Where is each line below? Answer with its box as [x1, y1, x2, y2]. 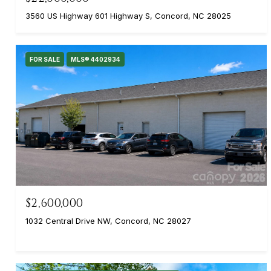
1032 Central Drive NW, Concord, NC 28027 [25, 216, 191, 226]
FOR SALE [30, 56, 60, 64]
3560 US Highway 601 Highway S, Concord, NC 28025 [25, 11, 231, 21]
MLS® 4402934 [71, 56, 120, 64]
